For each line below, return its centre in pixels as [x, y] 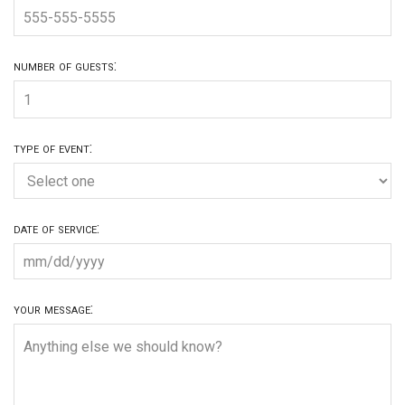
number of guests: [65, 66]
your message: [53, 309]
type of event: [53, 148]
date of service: [57, 229]
